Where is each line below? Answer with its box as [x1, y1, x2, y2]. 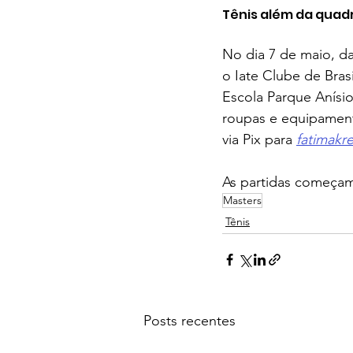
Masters [223, 192, 262, 207]
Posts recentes [143, 311, 236, 329]
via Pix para [222, 130, 296, 148]
